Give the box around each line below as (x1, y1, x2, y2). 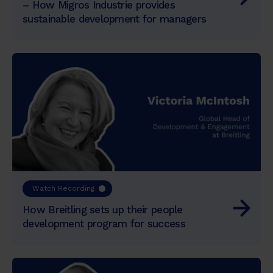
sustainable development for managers (23, 13, 207, 25)
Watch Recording (32, 183, 95, 193)
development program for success (23, 217, 185, 230)
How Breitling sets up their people (23, 203, 183, 216)
